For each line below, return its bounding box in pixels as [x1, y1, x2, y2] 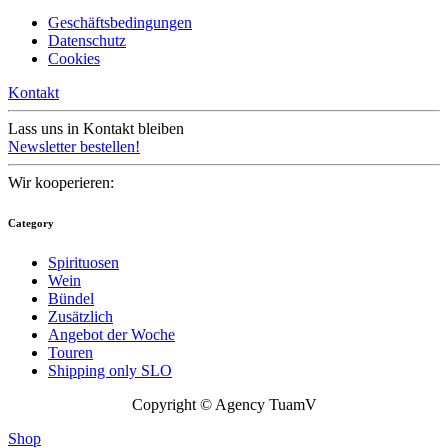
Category [8, 216, 54, 229]
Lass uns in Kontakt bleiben [8, 119, 184, 137]
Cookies [48, 49, 100, 67]
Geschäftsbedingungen [48, 13, 192, 31]
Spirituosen [48, 253, 119, 271]
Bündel [48, 289, 94, 307]
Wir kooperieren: [8, 173, 114, 191]
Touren [48, 343, 93, 361]
